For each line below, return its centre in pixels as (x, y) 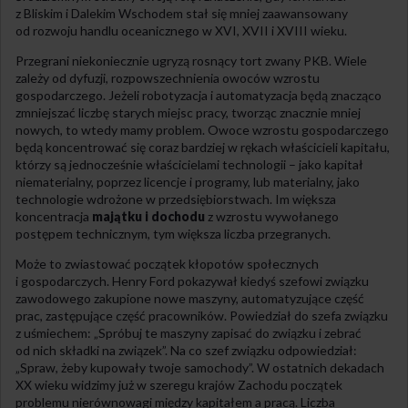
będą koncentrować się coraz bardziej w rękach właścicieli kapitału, (203, 147)
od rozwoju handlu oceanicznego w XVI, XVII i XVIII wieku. (181, 30)
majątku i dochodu (148, 216)
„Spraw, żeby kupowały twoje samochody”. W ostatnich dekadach (200, 367)
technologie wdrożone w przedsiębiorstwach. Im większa (176, 199)
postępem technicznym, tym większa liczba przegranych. (173, 233)
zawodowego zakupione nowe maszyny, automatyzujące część (190, 298)
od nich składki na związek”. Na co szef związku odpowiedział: (186, 350)
